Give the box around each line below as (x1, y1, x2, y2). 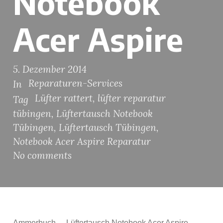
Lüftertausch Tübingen (59, 121, 156, 133)
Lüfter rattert (35, 92, 93, 105)
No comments (13, 149, 72, 161)
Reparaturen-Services (28, 77, 122, 89)
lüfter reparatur (98, 92, 166, 105)
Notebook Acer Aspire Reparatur (13, 135, 151, 147)
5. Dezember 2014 (13, 63, 87, 75)
